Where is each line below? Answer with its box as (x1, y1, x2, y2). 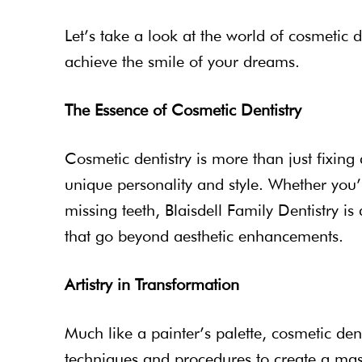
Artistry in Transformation (65, 274, 239, 294)
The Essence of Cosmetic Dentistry (65, 99, 301, 120)
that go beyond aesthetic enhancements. (65, 225, 343, 246)
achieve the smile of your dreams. (65, 51, 300, 71)
